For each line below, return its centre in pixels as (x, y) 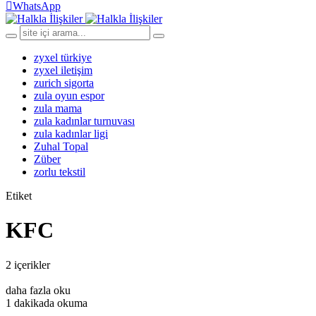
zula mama (58, 108)
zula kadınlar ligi (71, 134)
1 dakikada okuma (47, 303)
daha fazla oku (38, 290)
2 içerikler (28, 265)
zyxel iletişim (63, 70)
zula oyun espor (69, 96)
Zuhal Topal (61, 146)
